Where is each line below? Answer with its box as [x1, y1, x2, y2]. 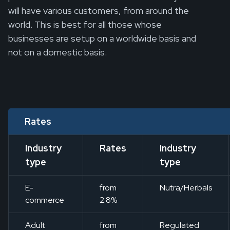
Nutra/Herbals [160, 182, 212, 194]
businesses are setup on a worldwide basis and [8, 32, 196, 45]
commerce [25, 195, 64, 206]
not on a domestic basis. [8, 46, 107, 59]
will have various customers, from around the [8, 5, 189, 17]
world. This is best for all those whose [8, 18, 162, 31]
